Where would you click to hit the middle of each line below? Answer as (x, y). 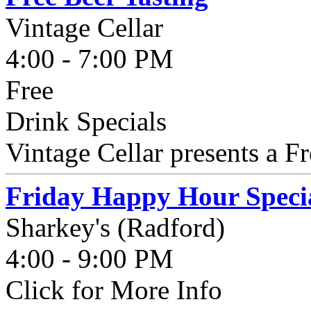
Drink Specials (86, 121)
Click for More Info (114, 290)
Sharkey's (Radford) (115, 227)
